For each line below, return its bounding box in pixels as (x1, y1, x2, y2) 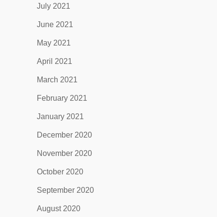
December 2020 (36, 131, 92, 139)
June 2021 (36, 20, 73, 29)
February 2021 (36, 94, 87, 102)
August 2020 (36, 204, 80, 213)
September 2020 (36, 186, 94, 194)
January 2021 (36, 112, 84, 121)
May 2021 (36, 39, 71, 47)
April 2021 (36, 57, 72, 65)
